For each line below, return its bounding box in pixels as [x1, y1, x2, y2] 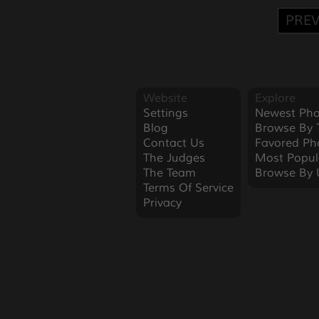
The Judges [142, 151, 205, 165]
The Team [142, 166, 196, 180]
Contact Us [142, 136, 204, 150]
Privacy [142, 196, 182, 210]
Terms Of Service [142, 181, 234, 195]
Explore [254, 91, 296, 105]
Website [142, 91, 187, 105]
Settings [142, 106, 188, 120]
